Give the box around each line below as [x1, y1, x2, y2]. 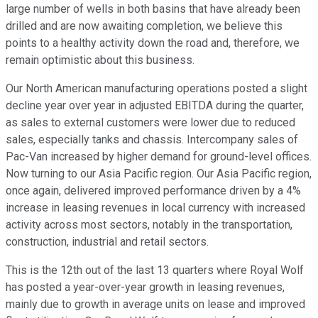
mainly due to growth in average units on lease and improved [6, 297, 305, 312]
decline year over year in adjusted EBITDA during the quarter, [6, 99, 304, 113]
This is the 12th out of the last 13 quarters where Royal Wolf [6, 263, 304, 278]
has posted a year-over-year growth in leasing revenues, [6, 280, 285, 295]
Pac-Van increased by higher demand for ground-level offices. [6, 150, 312, 164]
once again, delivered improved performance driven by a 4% [6, 184, 301, 198]
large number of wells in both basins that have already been [6, 2, 300, 16]
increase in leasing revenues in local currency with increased [6, 201, 305, 215]
